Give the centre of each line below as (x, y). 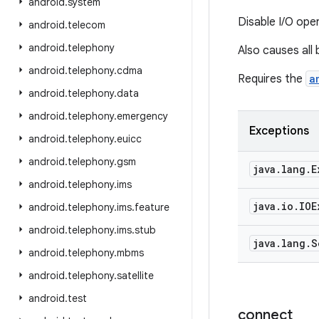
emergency (142, 116)
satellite (135, 276)
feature (152, 207)
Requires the (272, 79)
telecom (87, 25)
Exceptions (279, 131)
